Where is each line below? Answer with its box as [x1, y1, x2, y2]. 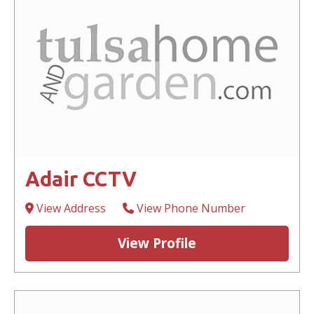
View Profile [118, 234, 196, 253]
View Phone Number [134, 200, 245, 217]
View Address [34, 200, 106, 217]
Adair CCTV [25, 168, 137, 191]
